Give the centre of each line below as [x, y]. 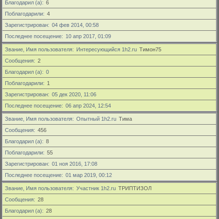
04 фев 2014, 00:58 [75, 25]
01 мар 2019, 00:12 [89, 175]
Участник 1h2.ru [96, 188]
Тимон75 [150, 49]
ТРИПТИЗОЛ [135, 188]
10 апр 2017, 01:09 [89, 36]
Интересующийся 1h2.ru [107, 49]
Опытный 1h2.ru [96, 119]
